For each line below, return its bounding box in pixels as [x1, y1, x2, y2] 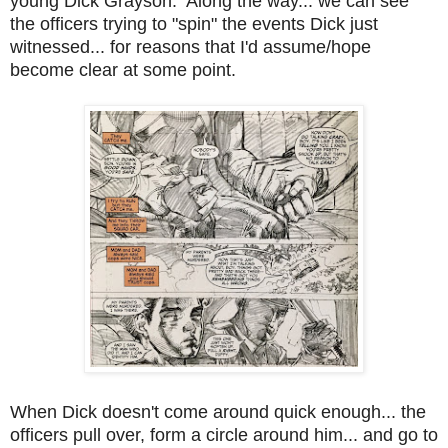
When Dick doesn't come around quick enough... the [10, 401, 426, 422]
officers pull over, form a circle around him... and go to [10, 424, 438, 445]
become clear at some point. [10, 59, 236, 80]
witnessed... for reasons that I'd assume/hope [10, 36, 371, 57]
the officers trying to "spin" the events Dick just [10, 13, 378, 34]
